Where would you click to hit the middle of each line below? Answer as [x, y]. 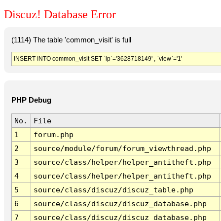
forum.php [53, 135]
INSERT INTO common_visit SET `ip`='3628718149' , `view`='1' [98, 58]
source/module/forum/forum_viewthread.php [122, 148]
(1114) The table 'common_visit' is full [71, 40]
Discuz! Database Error [60, 15]
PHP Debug [31, 100]
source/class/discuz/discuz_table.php [113, 190]
